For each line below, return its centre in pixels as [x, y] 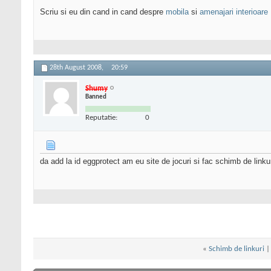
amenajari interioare [234, 12]
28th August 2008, [77, 68]
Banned [96, 97]
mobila [177, 12]
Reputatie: [101, 117]
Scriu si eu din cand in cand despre [103, 12]
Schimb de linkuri [237, 249]
